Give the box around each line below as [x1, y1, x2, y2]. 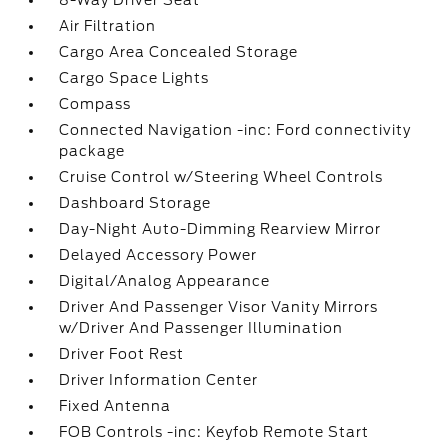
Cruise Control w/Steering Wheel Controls [59, 169, 384, 185]
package [59, 143, 126, 159]
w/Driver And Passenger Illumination [59, 320, 344, 336]
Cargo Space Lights [59, 70, 210, 86]
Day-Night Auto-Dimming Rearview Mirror [59, 221, 382, 237]
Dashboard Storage [59, 195, 212, 211]
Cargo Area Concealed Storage [59, 44, 299, 60]
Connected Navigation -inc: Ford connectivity [59, 122, 412, 138]
